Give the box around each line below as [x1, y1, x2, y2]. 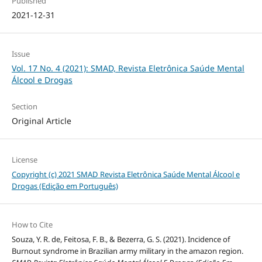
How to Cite [11, 219, 53, 230]
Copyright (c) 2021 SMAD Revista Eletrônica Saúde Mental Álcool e [11, 168, 240, 180]
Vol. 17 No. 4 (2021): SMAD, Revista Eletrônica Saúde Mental [11, 62, 244, 74]
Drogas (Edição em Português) [11, 180, 118, 191]
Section [11, 101, 37, 112]
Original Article [11, 115, 71, 126]
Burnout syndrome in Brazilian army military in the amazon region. [11, 245, 243, 256]
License [11, 154, 37, 165]
